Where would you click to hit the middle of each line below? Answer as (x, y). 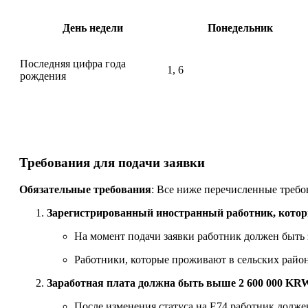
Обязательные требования (85, 190)
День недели (93, 27)
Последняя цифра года (73, 63)
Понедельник (240, 27)
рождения (43, 76)
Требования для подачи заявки (112, 162)
